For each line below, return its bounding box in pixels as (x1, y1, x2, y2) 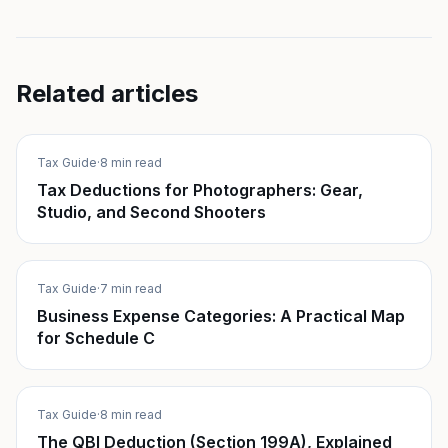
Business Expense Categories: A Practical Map (37, 306, 405, 326)
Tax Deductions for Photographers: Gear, (37, 180, 363, 200)
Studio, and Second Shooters (37, 202, 266, 222)
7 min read (100, 281, 162, 296)
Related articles (16, 79, 198, 108)
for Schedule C (37, 328, 155, 348)
